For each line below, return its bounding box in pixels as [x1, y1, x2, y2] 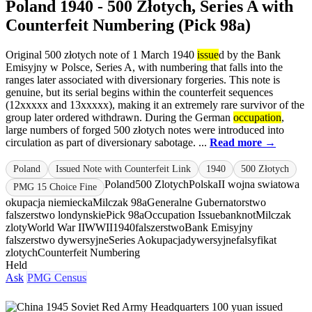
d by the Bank [219, 49, 281, 61]
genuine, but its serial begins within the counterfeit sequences [6, 86, 273, 99]
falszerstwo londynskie [6, 209, 106, 221]
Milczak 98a [93, 196, 147, 209]
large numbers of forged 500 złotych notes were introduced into [6, 124, 284, 136]
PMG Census [27, 272, 86, 284]
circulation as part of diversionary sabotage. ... [6, 136, 210, 149]
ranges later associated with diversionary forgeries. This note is [6, 74, 280, 86]
